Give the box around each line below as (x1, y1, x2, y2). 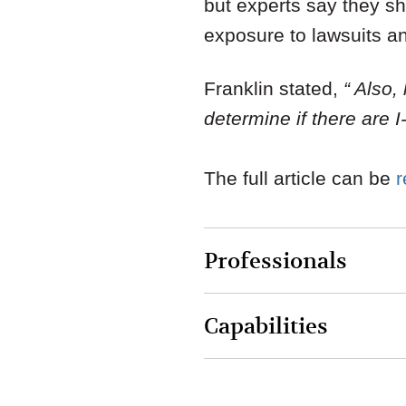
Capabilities (204, 313, 328, 342)
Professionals (204, 247, 347, 276)
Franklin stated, (204, 78, 343, 100)
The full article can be (204, 168, 396, 189)
